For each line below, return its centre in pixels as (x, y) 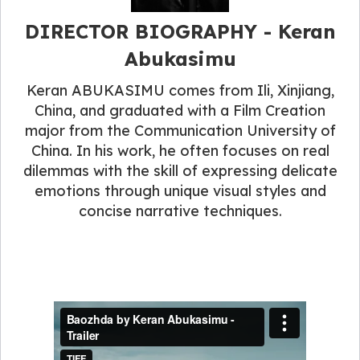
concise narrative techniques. (180, 211)
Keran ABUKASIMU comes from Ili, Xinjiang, (180, 91)
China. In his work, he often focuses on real (180, 151)
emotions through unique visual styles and (180, 191)
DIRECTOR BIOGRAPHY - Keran (180, 32)
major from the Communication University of (180, 131)
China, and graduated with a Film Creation (180, 111)
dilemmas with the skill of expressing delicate (180, 171)
